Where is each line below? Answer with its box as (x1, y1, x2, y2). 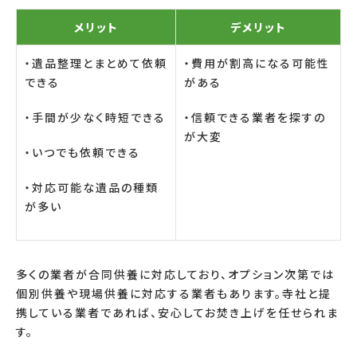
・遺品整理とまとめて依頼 (25, 54, 167, 71)
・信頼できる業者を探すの (184, 108, 326, 125)
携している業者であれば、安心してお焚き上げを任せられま (16, 304, 339, 320)
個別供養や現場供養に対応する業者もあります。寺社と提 (16, 284, 331, 301)
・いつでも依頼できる (25, 143, 140, 160)
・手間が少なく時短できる (25, 108, 166, 125)
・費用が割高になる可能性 (184, 54, 330, 71)
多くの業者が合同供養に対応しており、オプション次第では (16, 265, 335, 282)
